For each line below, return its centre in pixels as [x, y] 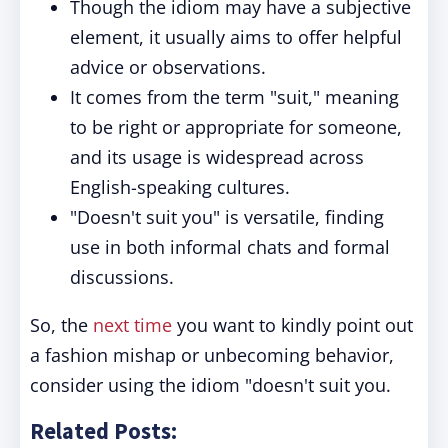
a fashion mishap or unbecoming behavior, [212, 355]
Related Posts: [103, 431]
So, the [61, 325]
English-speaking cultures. [180, 187]
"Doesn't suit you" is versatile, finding [227, 217]
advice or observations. [168, 67]
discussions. [122, 277]
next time [132, 325]
